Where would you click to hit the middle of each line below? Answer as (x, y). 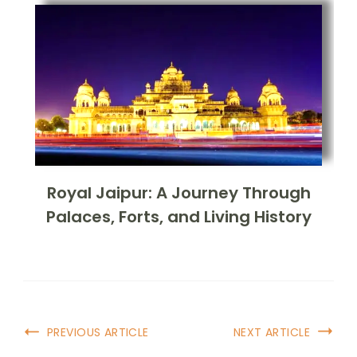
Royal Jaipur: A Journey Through (178, 192)
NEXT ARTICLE (271, 332)
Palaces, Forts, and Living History (178, 216)
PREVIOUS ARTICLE (98, 332)
